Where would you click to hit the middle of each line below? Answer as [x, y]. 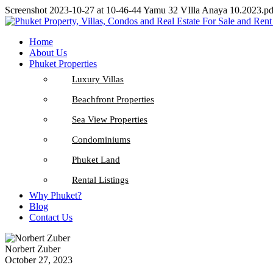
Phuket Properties [63, 64]
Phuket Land [96, 160]
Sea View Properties [110, 119]
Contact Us [51, 217]
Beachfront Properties [113, 99]
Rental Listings [100, 180]
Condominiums [101, 140]
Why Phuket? [55, 195]
